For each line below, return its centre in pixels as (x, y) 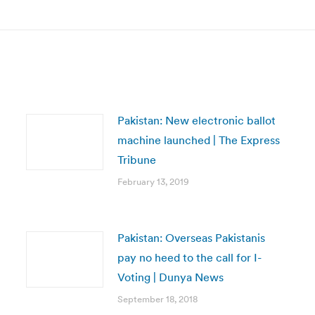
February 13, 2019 (153, 182)
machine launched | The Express (198, 140)
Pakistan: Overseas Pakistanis (191, 238)
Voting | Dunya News (170, 277)
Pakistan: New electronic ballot (196, 120)
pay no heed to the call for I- (189, 257)
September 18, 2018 (157, 299)
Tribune (136, 160)
